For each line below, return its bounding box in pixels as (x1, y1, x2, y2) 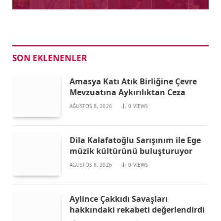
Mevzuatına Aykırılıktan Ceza (70, 86, 185, 98)
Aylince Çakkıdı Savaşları (70, 193, 168, 204)
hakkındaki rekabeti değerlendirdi (70, 204, 205, 215)
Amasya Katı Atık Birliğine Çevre (70, 75, 197, 87)
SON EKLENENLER (12, 52, 87, 64)
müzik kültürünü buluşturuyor (70, 145, 192, 156)
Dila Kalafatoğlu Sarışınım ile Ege (70, 134, 201, 146)
